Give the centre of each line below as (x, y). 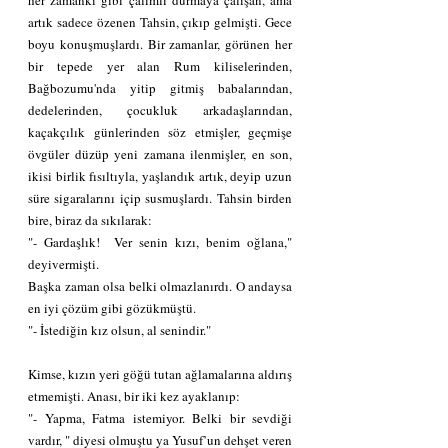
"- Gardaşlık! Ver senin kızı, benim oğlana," (160, 241)
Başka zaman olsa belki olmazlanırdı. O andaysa (160, 285)
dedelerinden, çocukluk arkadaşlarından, (160, 109)
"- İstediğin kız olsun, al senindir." (119, 329)
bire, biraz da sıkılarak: (90, 219)
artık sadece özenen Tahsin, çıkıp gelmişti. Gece (160, 21)
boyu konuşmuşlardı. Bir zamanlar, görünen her (160, 43)
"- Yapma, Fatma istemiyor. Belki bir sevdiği (160, 417)
